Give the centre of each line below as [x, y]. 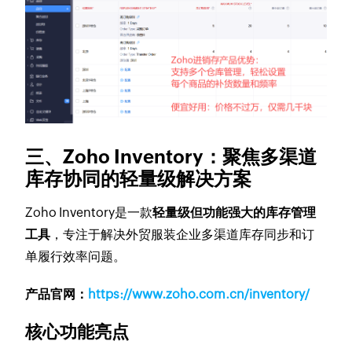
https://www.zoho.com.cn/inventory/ [199, 294]
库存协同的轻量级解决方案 [139, 178]
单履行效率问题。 [76, 256]
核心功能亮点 [77, 332]
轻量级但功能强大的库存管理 [235, 212]
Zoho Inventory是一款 [89, 212]
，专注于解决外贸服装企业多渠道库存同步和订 [183, 234]
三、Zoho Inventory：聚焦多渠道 [171, 156]
